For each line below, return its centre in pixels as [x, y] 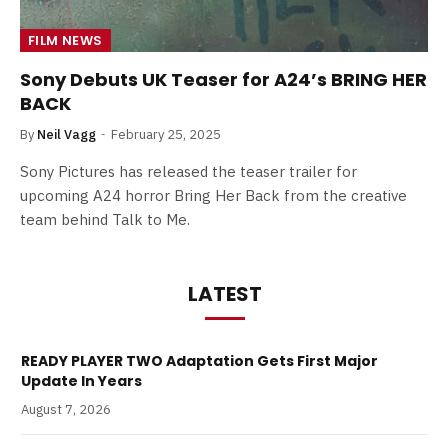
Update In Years [81, 381]
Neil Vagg [66, 134]
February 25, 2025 [166, 134]
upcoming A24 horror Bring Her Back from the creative [213, 195]
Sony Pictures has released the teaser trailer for [188, 171]
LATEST [224, 294]
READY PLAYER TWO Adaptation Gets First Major [199, 361]
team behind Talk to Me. [105, 219]
